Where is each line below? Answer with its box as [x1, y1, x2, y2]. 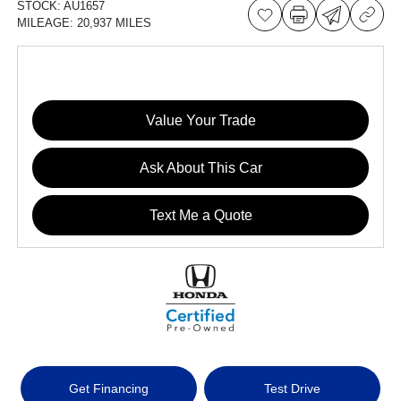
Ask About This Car [139, 159, 262, 175]
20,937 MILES [77, 16, 152, 30]
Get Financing [69, 380, 149, 396]
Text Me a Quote [149, 207, 252, 223]
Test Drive [263, 380, 320, 396]
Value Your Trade [145, 112, 256, 128]
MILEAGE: [17, 16, 78, 30]
